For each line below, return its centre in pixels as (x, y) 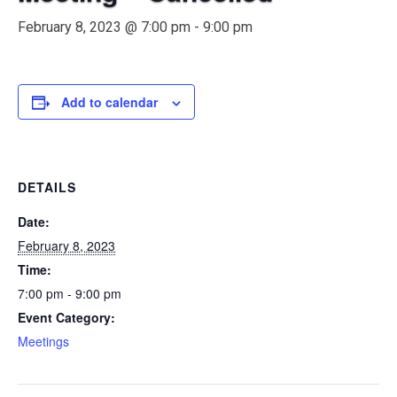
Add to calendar (109, 102)
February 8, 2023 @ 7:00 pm (104, 27)
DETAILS (47, 187)
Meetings (43, 341)
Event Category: (66, 317)
